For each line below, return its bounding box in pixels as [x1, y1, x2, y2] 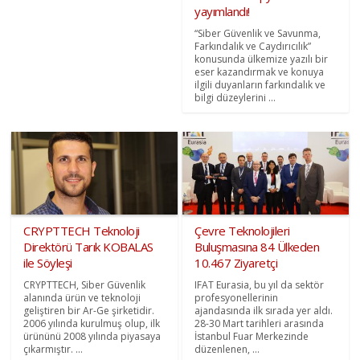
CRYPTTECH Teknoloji [23, 222, 140, 239]
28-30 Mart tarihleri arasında [194, 316, 324, 330]
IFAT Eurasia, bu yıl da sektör [194, 277, 324, 292]
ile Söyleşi [23, 254, 72, 271]
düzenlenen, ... [194, 342, 260, 356]
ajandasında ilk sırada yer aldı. [194, 303, 333, 317]
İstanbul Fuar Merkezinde [194, 329, 309, 343]
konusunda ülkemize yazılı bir [194, 51, 328, 66]
